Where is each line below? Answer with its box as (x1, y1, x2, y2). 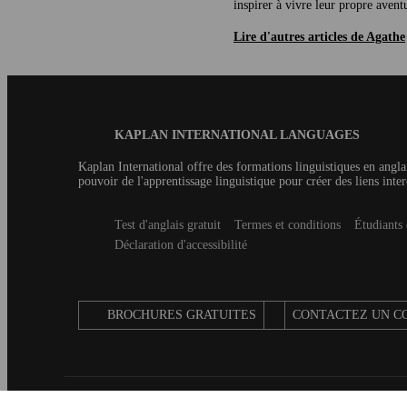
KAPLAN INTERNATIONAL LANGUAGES (114, 127, 360, 142)
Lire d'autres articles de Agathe (233, 29, 405, 44)
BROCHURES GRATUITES (107, 307, 256, 322)
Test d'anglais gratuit (114, 217, 221, 232)
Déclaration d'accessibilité (114, 237, 247, 252)
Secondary (78, 215, 139, 232)
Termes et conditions (234, 217, 341, 232)
